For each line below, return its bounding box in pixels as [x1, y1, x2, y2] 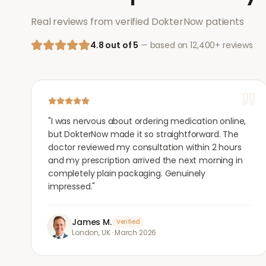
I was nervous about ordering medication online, [50, 115, 246, 127]
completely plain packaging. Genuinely [48, 167, 206, 179]
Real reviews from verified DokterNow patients [31, 15, 244, 28]
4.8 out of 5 [90, 39, 139, 51]
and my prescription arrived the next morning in [48, 154, 243, 166]
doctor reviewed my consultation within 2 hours [48, 141, 242, 153]
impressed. [48, 180, 93, 192]
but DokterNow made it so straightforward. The [48, 128, 239, 140]
